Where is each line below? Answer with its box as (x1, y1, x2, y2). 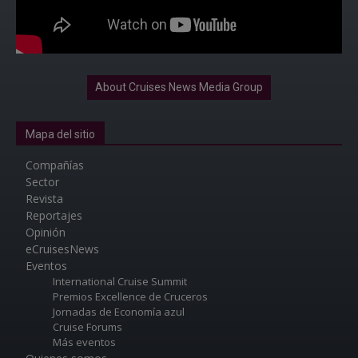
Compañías (26, 157, 84, 173)
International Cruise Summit (53, 273, 187, 288)
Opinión (26, 224, 66, 240)
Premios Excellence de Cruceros (53, 288, 208, 304)
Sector (26, 173, 59, 189)
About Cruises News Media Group (95, 80, 263, 93)
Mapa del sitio (26, 127, 95, 141)
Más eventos (53, 334, 116, 349)
